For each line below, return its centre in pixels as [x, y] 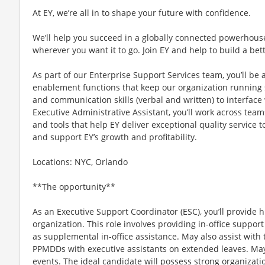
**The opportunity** [74, 186]
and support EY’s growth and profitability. [115, 137]
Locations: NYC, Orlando [80, 161]
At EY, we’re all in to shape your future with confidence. [142, 12]
